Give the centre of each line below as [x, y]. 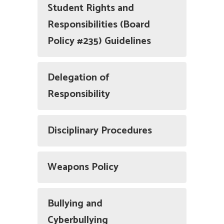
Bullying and [75, 204]
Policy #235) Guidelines [99, 41]
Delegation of [78, 78]
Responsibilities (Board [99, 25]
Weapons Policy [83, 167]
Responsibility [79, 94]
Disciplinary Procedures [100, 131]
